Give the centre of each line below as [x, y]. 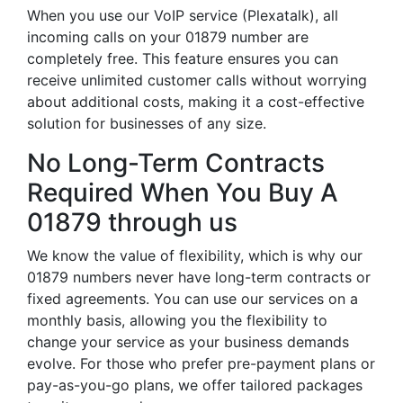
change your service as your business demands [188, 342]
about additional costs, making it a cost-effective [196, 102]
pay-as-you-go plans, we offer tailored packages [195, 385]
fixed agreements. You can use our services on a [193, 299]
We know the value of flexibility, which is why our [195, 255]
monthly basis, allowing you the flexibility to [177, 320]
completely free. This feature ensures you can [183, 58]
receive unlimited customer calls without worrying [197, 80]
